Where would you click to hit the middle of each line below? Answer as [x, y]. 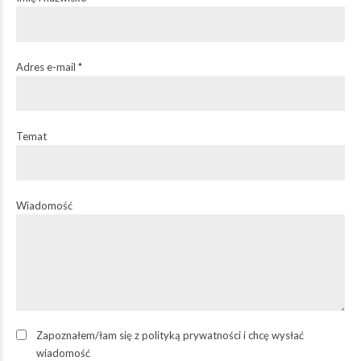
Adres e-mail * [49, 67]
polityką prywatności [191, 335]
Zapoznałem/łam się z [89, 335]
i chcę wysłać [272, 335]
